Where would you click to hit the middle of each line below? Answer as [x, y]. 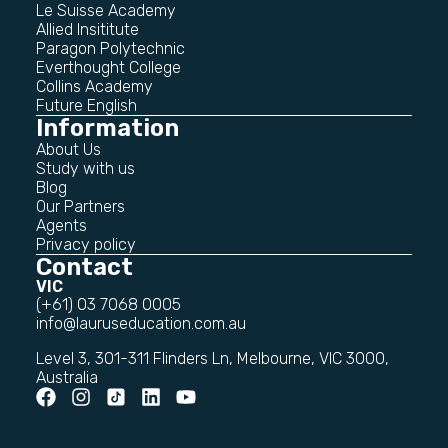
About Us [68, 149]
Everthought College [108, 67]
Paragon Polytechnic [110, 48]
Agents [61, 225]
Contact [84, 266]
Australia [67, 377]
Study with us [85, 168]
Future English [86, 105]
